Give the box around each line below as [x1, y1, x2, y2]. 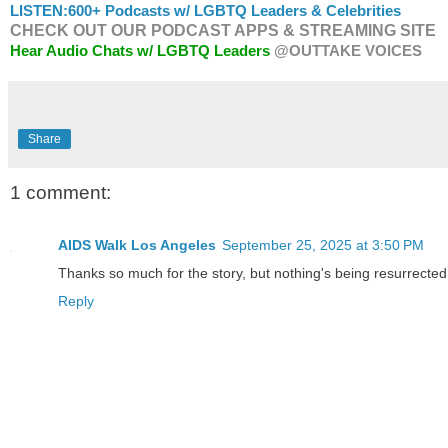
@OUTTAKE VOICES [274, 42, 422, 60]
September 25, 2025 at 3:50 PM [222, 236, 424, 253]
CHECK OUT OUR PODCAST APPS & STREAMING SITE [10, 22, 436, 40]
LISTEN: [10, 2, 68, 20]
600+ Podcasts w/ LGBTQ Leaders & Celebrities [68, 2, 401, 20]
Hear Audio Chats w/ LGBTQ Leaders [10, 42, 270, 60]
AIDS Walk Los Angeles [58, 236, 216, 253]
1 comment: [10, 182, 111, 204]
